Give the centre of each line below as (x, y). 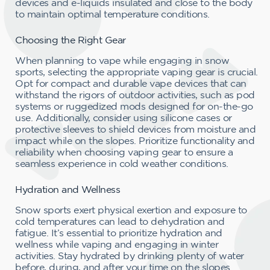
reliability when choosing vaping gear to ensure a (124, 152)
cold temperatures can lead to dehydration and (120, 221)
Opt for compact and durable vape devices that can (131, 83)
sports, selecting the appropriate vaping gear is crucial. (137, 71)
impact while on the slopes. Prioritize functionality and (135, 140)
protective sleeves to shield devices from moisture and (135, 129)
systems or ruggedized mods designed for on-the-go (134, 106)
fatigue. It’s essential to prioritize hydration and (119, 232)
